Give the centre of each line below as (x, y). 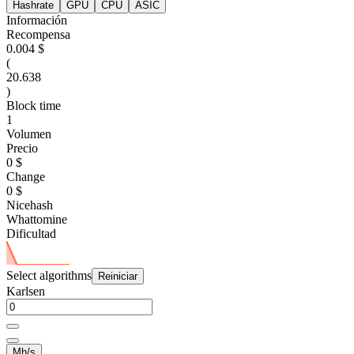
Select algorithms (49, 276)
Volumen (29, 134)
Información (37, 20)
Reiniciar (118, 277)
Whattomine (37, 219)
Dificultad (31, 233)
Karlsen (26, 292)
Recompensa (38, 34)
